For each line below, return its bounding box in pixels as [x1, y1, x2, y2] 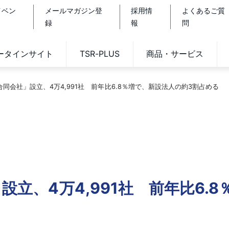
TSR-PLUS [79, 49, 120, 59]
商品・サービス [146, 49, 204, 59]
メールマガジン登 [44, 6, 103, 15]
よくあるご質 [181, 6, 225, 15]
